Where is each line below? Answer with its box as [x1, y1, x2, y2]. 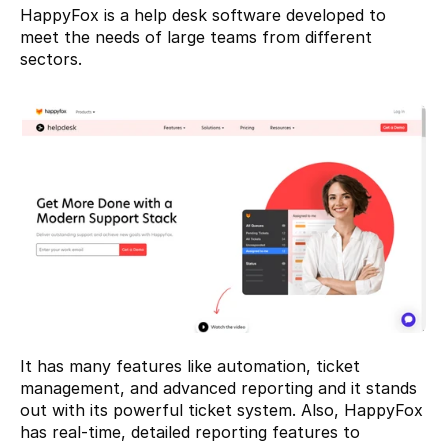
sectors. [20, 48, 82, 69]
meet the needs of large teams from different [20, 26, 372, 47]
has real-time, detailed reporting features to [20, 422, 360, 443]
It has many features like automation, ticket [20, 356, 360, 377]
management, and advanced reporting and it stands [20, 378, 417, 399]
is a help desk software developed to [99, 4, 386, 25]
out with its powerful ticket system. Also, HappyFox [20, 400, 423, 421]
